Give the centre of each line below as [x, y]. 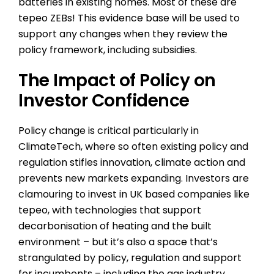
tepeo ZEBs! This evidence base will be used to [129, 18]
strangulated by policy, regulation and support [130, 258]
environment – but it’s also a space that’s [118, 242]
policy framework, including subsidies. [108, 50]
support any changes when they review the [123, 34]
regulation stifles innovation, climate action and [132, 162]
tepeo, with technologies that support [110, 210]
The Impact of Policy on [117, 80]
